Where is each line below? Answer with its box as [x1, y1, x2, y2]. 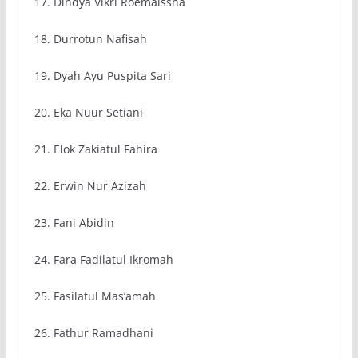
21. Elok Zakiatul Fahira [34, 141, 157, 157]
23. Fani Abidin [34, 215, 114, 231]
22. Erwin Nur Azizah [34, 178, 146, 194]
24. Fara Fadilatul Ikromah [34, 252, 173, 268]
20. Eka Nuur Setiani [34, 105, 143, 121]
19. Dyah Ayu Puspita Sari [34, 68, 171, 84]
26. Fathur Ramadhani [34, 325, 153, 341]
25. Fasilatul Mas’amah [34, 288, 156, 304]
